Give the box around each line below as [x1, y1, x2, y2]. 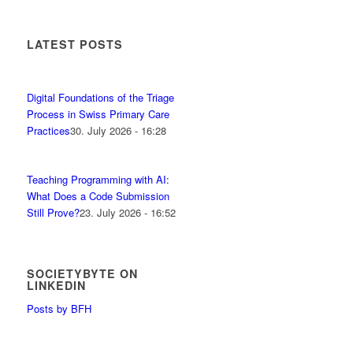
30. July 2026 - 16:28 [70, 123, 167, 138]
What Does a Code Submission [27, 188, 170, 203]
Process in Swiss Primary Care [27, 106, 170, 121]
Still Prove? [27, 205, 80, 220]
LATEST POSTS [27, 36, 124, 52]
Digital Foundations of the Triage [27, 90, 175, 105]
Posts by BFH [27, 301, 92, 317]
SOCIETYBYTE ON [27, 266, 139, 281]
